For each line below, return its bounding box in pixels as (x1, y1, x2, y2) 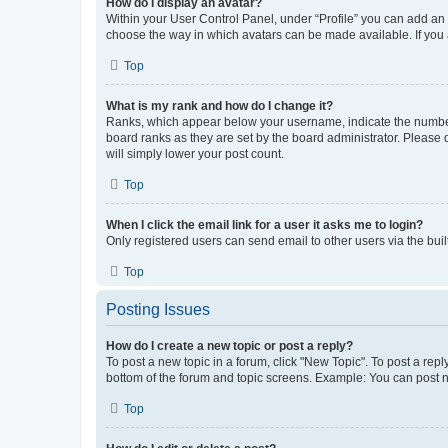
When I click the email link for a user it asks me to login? (106, 217, 423, 232)
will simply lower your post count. (106, 146, 284, 161)
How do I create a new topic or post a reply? (106, 338, 353, 353)
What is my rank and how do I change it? (106, 98, 333, 113)
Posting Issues (106, 300, 210, 318)
